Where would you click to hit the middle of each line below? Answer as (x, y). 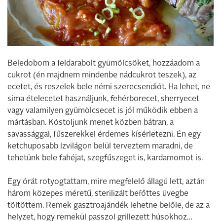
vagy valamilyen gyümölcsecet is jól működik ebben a (103, 111)
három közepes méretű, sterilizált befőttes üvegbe (98, 194)
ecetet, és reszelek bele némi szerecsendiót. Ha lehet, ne (109, 87)
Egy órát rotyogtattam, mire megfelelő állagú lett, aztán (106, 182)
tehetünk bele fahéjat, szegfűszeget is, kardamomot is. (105, 158)
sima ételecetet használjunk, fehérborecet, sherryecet (103, 99)
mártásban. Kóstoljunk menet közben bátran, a (91, 123)
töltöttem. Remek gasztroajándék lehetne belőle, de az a (109, 205)
